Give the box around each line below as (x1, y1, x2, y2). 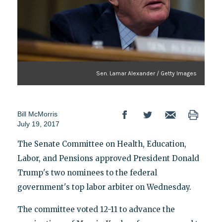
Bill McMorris (17, 110, 57, 118)
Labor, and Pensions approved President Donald (17, 153, 199, 163)
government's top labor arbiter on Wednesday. (17, 182, 191, 192)
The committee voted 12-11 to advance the (17, 204, 175, 214)
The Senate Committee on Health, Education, (17, 139, 186, 149)
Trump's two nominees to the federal (17, 167, 157, 177)
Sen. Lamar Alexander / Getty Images (96, 69, 197, 77)
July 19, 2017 (17, 119, 59, 128)
